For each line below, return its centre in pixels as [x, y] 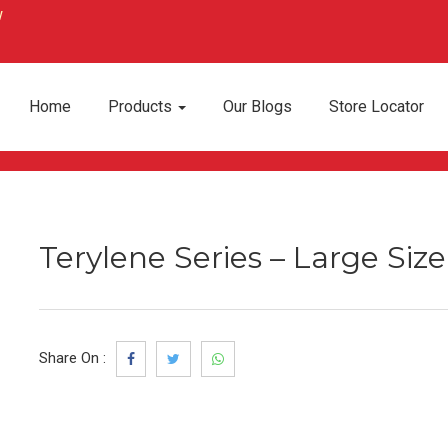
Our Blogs [257, 107]
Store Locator [376, 107]
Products [142, 107]
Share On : [72, 358]
